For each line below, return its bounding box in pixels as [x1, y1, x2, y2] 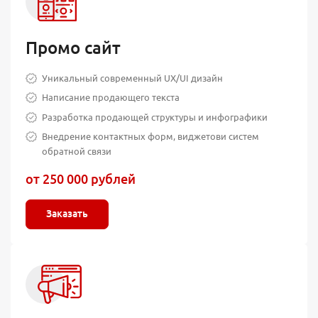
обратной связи [42, 146, 112, 157]
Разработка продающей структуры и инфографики [42, 111, 268, 122]
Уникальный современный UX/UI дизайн [42, 72, 224, 83]
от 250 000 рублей [26, 172, 136, 187]
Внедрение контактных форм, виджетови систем [42, 131, 260, 142]
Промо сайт [26, 38, 121, 57]
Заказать [46, 208, 88, 220]
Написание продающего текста [42, 92, 180, 103]
